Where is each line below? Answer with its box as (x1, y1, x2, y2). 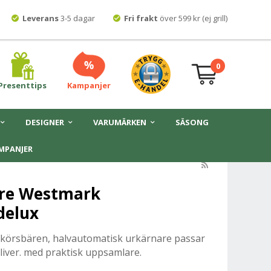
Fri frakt (124, 13, 158, 24)
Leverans (22, 13, 60, 24)
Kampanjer (67, 80, 111, 91)
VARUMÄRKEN (93, 117, 146, 128)
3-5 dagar (60, 13, 95, 24)
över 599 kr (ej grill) (158, 13, 227, 24)
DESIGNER (25, 117, 64, 128)
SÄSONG (175, 117, 209, 128)
